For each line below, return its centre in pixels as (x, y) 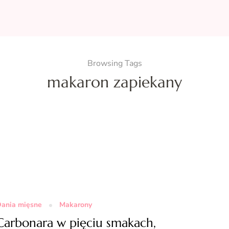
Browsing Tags (114, 64)
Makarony (76, 204)
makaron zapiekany (114, 82)
